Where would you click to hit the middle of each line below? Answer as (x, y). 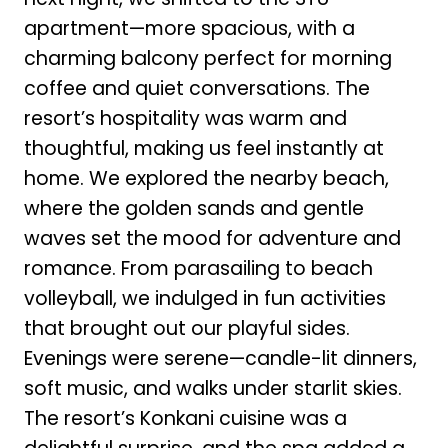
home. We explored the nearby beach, (206, 178)
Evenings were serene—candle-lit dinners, (220, 358)
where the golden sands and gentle (193, 208)
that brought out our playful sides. (186, 328)
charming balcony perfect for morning (207, 58)
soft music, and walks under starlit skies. (212, 388)
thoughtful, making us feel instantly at (203, 148)
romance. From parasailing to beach (198, 268)
